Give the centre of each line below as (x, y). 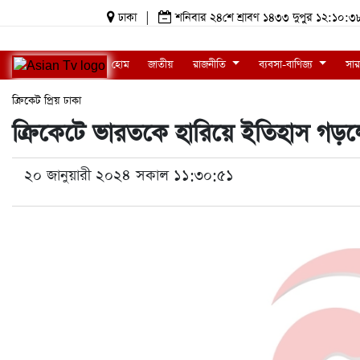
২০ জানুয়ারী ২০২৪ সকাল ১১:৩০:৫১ (129, 176)
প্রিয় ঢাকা (63, 101)
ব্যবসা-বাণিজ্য (287, 65)
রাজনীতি (211, 65)
